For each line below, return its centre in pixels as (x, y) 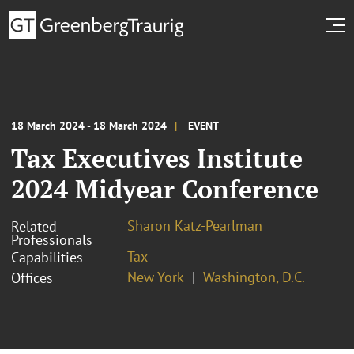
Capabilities (47, 257)
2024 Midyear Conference (165, 188)
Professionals (52, 239)
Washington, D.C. (254, 277)
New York (156, 277)
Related (34, 226)
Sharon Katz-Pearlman (195, 225)
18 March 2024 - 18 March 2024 (89, 125)
